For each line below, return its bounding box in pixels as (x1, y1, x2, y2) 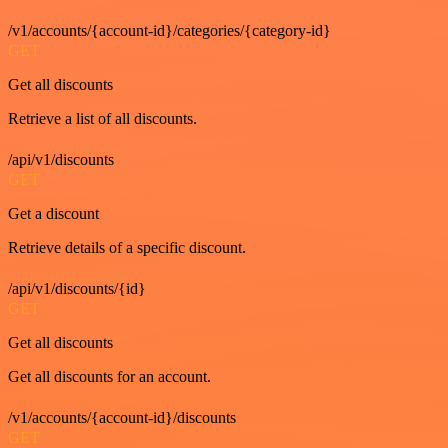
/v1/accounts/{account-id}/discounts (8, 409, 236, 426)
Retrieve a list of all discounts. (8, 110, 197, 127)
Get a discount (8, 205, 99, 222)
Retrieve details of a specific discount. (8, 239, 246, 256)
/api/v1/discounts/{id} (8, 280, 146, 297)
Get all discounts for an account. (8, 368, 211, 385)
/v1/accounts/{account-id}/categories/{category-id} (8, 22, 331, 39)
